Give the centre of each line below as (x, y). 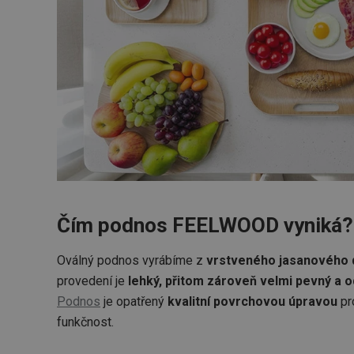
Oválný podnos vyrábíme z (132, 261)
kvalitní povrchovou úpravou (252, 302)
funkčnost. (85, 322)
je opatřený (134, 302)
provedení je (92, 281)
